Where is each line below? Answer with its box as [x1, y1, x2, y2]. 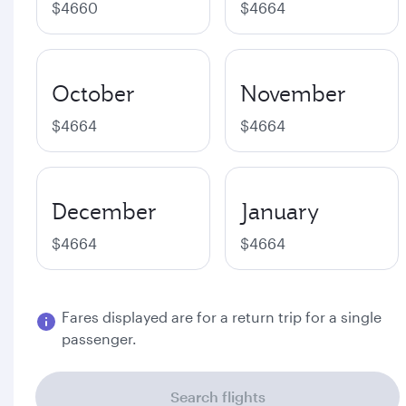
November [240, 79, 346, 108]
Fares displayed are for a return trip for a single [62, 308, 382, 325]
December [52, 197, 157, 226]
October [52, 79, 135, 108]
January [240, 197, 319, 226]
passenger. [62, 330, 137, 347]
